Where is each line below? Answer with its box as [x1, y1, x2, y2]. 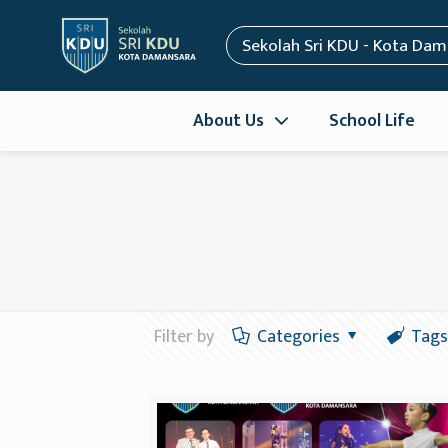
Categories [256, 321, 340, 352]
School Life [328, 105, 415, 135]
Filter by [153, 321, 214, 352]
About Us [192, 105, 264, 135]
